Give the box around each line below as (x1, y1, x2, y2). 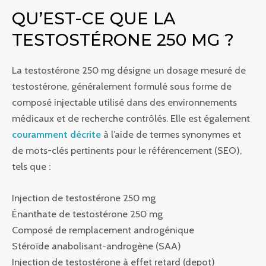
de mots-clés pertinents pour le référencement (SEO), (12, 144, 242, 156)
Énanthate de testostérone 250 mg (12, 207, 163, 220)
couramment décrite (12, 128, 101, 140)
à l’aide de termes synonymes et (101, 128, 241, 140)
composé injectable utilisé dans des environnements (12, 96, 237, 108)
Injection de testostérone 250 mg (12, 191, 156, 204)
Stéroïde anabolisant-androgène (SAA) (12, 239, 181, 252)
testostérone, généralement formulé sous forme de (12, 80, 232, 92)
